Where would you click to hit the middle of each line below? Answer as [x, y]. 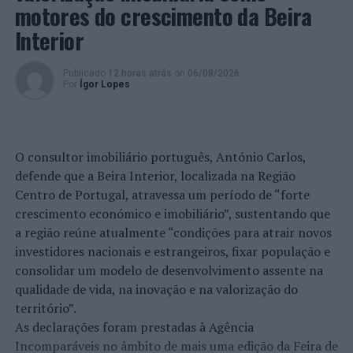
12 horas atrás [139, 73]
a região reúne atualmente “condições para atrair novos [173, 232]
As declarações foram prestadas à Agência [134, 327]
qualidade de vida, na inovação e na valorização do [156, 289]
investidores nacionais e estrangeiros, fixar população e [172, 251]
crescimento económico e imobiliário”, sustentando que [172, 214]
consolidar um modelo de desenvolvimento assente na [169, 270]
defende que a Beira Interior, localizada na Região [155, 176]
